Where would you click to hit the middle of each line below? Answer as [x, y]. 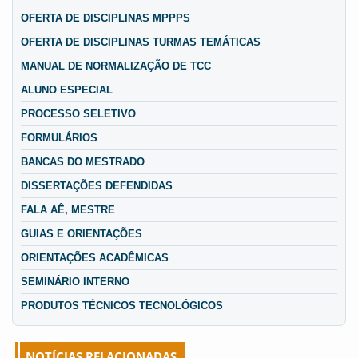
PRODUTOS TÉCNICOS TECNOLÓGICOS [122, 306]
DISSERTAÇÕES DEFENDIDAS [97, 186]
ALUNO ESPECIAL [67, 90]
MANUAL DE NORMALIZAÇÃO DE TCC [116, 66]
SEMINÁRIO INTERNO [75, 282]
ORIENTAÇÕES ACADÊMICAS [95, 258]
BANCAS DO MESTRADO [83, 162]
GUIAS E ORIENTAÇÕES [82, 234]
